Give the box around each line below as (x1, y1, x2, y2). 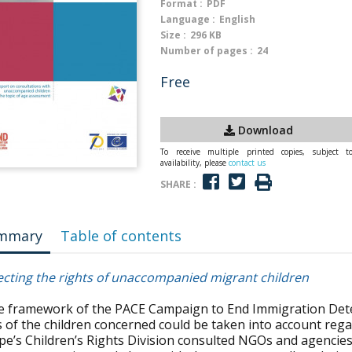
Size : (160, 28, 186, 42)
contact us (229, 157, 266, 168)
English (219, 13, 255, 26)
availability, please (160, 157, 229, 168)
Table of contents (60, 226, 182, 245)
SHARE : (160, 177, 196, 191)
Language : (160, 13, 215, 26)
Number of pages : (160, 44, 253, 57)
